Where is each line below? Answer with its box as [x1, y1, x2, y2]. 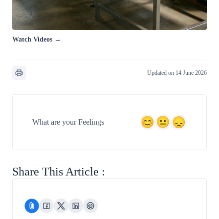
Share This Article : [12, 165, 105, 178]
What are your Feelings [32, 118, 104, 127]
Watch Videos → [12, 35, 61, 43]
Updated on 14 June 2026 [147, 69, 207, 76]
